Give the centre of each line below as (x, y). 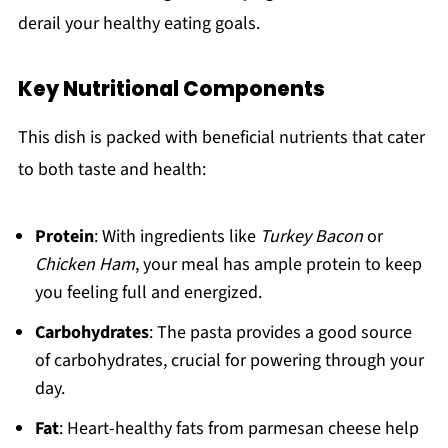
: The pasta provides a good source (280, 333)
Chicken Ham (84, 265)
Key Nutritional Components (171, 89)
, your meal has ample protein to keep (278, 265)
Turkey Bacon (311, 237)
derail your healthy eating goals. (138, 24)
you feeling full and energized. (148, 293)
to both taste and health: (111, 170)
